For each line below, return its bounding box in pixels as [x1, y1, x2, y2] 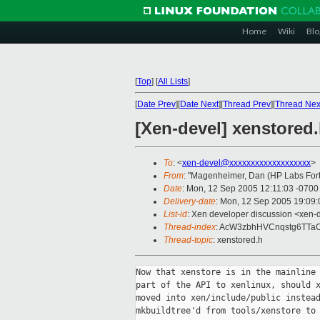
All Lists [158, 76, 188, 86]
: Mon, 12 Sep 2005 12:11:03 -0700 [182, 184, 319, 194]
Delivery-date [164, 196, 216, 207]
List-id [164, 209, 187, 220]
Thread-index [164, 222, 216, 233]
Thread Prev [223, 99, 271, 109]
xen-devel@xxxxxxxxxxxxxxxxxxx [182, 158, 311, 169]
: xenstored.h [213, 235, 263, 246]
